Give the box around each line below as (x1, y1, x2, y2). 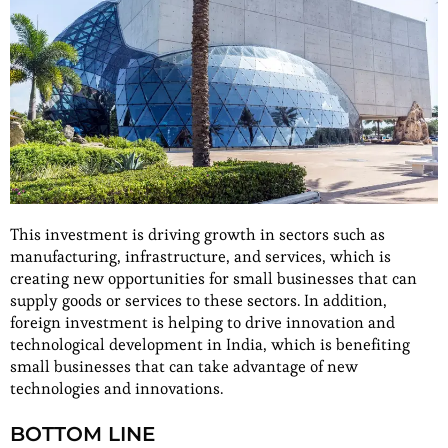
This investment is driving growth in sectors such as (10, 224, 385, 246)
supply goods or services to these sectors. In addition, (10, 290, 387, 312)
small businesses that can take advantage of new (10, 356, 358, 378)
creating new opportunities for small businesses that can (10, 268, 417, 290)
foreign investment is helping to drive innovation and (10, 312, 395, 334)
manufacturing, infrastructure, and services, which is (10, 246, 391, 268)
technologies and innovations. (10, 378, 223, 400)
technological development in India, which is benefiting (10, 334, 410, 356)
